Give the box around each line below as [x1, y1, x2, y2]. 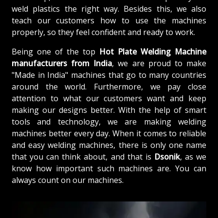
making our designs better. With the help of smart [12, 104, 206, 115]
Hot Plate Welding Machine [99, 46, 206, 57]
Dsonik [154, 151, 180, 162]
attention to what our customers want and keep [12, 92, 206, 104]
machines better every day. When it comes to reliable [12, 127, 206, 139]
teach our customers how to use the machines [12, 15, 206, 26]
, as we [180, 151, 207, 162]
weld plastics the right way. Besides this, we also [12, 3, 206, 14]
